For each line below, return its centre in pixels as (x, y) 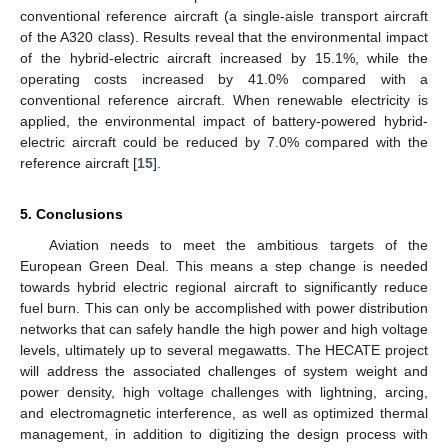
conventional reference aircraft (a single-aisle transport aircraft (224, 15)
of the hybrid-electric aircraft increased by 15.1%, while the (224, 57)
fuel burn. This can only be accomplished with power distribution (224, 307)
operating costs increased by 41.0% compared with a (224, 78)
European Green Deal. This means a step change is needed (224, 265)
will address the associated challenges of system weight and (224, 370)
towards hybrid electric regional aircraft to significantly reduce (224, 286)
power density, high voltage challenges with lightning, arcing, (224, 391)
